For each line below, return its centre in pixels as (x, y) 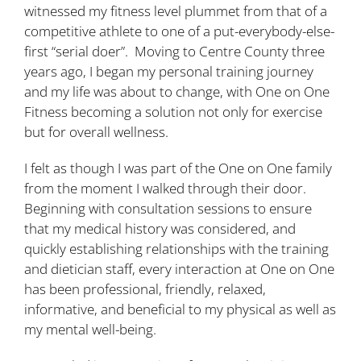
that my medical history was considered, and (160, 228)
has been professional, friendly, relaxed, (145, 288)
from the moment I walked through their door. (167, 188)
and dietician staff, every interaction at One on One (179, 268)
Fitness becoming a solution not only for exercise (173, 111)
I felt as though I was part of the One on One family (178, 168)
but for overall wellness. (96, 131)
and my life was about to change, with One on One (177, 91)
